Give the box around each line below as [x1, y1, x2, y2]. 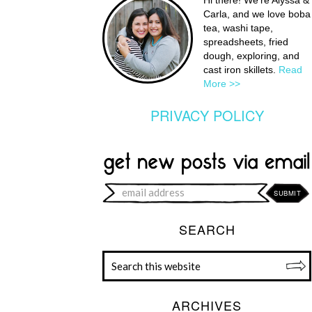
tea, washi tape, [203, 22, 273, 33]
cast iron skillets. [203, 64, 279, 75]
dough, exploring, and [203, 50, 299, 61]
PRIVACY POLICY [150, 105, 264, 125]
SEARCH [178, 219, 235, 238]
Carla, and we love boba [203, 8, 311, 19]
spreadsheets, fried [203, 36, 288, 47]
